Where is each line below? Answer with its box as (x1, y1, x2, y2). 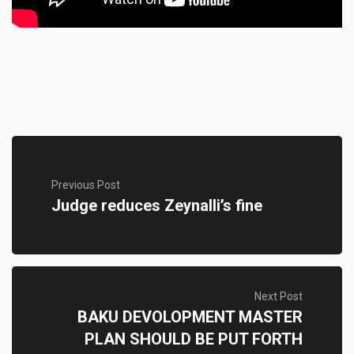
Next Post (254, 290, 303, 303)
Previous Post (51, 178, 120, 191)
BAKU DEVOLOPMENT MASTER (77, 307, 303, 326)
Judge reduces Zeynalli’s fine (51, 195, 262, 215)
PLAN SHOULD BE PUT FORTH (85, 330, 303, 348)
